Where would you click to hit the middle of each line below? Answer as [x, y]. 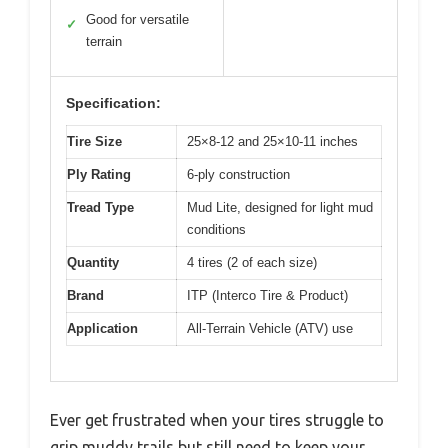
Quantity [93, 262]
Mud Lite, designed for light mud [280, 207]
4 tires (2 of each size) [252, 262]
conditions [216, 229]
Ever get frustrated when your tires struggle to [217, 419]
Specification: [113, 103]
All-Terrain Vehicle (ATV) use [270, 328]
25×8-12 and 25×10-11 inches [272, 141]
